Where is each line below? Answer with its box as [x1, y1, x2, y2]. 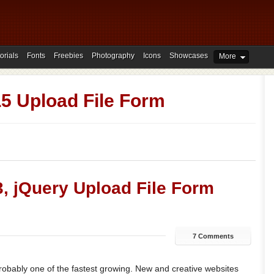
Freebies [54, 51, 83, 60]
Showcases [169, 51, 208, 60]
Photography [92, 51, 135, 60]
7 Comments [192, 232, 234, 240]
